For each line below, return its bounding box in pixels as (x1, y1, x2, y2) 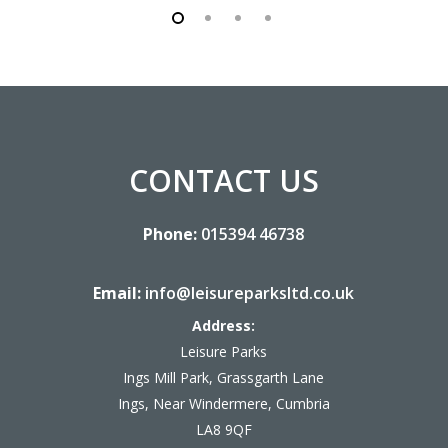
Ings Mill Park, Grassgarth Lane (123, 368, 325, 388)
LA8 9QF (195, 420, 252, 440)
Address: (192, 316, 256, 336)
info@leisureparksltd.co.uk (145, 282, 355, 305)
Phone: (143, 223, 198, 246)
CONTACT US (128, 160, 319, 202)
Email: (93, 282, 142, 305)
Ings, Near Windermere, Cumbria (117, 394, 330, 414)
